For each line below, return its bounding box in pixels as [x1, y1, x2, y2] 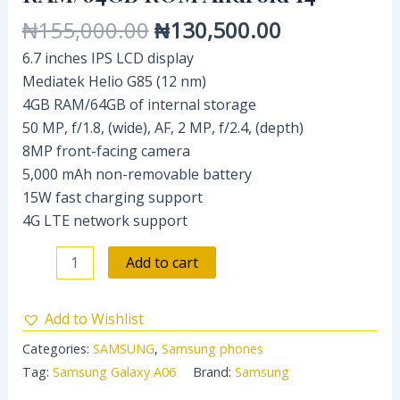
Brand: [192, 363, 235, 381]
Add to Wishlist [44, 309, 144, 329]
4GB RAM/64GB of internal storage [21, 94, 256, 114]
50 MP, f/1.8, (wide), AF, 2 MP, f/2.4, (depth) [21, 117, 304, 137]
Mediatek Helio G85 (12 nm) [21, 71, 206, 91]
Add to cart [125, 252, 198, 272]
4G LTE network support [21, 210, 187, 230]
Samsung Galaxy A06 [52, 363, 176, 381]
